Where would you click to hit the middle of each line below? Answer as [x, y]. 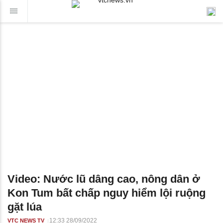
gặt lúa [25, 207]
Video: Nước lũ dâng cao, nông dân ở [104, 179]
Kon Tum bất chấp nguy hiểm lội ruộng [107, 193]
